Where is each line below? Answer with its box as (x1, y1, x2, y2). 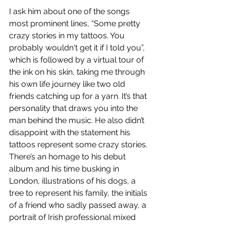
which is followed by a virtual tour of (9, 55, 146, 65)
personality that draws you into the (9, 103, 140, 114)
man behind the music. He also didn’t (9, 116, 146, 126)
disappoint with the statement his (9, 128, 132, 138)
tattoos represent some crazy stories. (9, 140, 149, 150)
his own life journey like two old (9, 79, 127, 89)
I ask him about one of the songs (9, 7, 132, 17)
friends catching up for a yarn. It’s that (9, 91, 149, 101)
